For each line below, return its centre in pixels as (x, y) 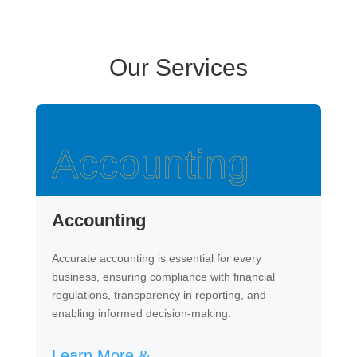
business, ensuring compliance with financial (163, 277)
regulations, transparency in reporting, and (159, 295)
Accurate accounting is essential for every (156, 258)
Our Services (178, 67)
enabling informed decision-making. (141, 313)
